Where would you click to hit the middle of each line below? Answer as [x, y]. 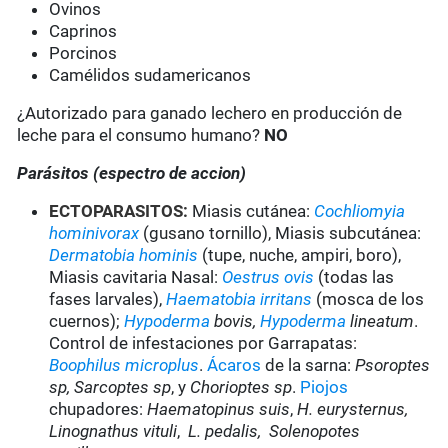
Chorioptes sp [241, 387]
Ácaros [234, 365]
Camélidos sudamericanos [150, 75]
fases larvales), [108, 299]
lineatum [380, 321]
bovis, [235, 321]
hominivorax [94, 233]
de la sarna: [308, 365]
